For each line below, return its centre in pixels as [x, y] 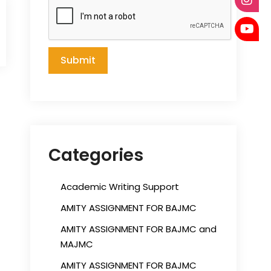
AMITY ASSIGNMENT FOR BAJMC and [139, 229]
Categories [96, 155]
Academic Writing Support [120, 187]
